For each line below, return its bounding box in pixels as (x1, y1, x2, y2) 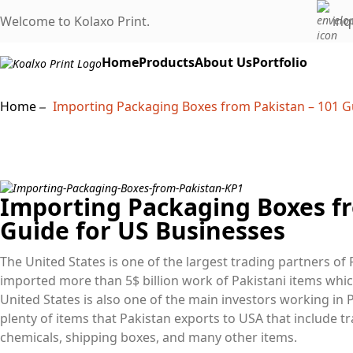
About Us (195, 54, 252, 71)
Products (139, 54, 195, 71)
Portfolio (252, 54, 307, 71)
